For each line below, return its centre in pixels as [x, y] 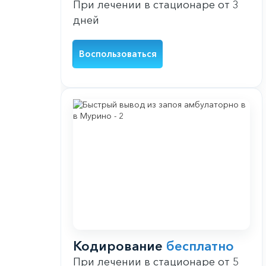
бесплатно [200, 246]
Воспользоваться [118, 54]
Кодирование [120, 246]
